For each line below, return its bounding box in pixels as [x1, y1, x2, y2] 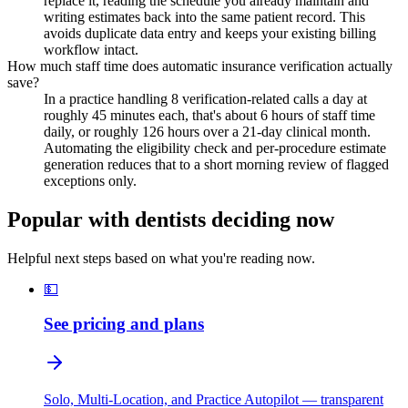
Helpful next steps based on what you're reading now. [7, 250, 315, 266]
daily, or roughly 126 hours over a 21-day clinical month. [44, 123, 371, 139]
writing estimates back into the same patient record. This [44, 8, 365, 25]
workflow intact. [44, 41, 138, 57]
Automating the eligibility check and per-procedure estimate [44, 139, 386, 156]
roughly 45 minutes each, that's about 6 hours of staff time [44, 107, 375, 123]
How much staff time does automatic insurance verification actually [7, 57, 393, 74]
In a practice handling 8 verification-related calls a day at [44, 90, 367, 107]
